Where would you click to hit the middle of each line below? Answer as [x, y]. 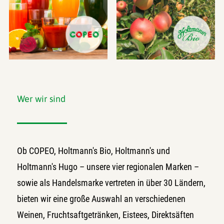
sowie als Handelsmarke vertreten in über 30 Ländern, [111, 183]
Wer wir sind [41, 99]
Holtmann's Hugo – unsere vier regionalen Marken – [108, 167]
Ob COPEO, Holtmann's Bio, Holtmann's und [93, 151]
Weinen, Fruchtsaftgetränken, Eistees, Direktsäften [105, 215]
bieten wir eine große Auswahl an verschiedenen [101, 199]
